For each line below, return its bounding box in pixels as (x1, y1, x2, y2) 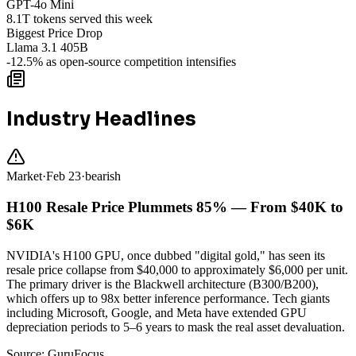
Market (6, 169, 42, 184)
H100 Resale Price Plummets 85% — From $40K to (6, 198, 343, 215)
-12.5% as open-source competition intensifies (6, 55, 236, 69)
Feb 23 (46, 169, 81, 184)
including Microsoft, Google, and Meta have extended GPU (6, 305, 307, 319)
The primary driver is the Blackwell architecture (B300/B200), (6, 277, 319, 291)
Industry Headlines (6, 107, 196, 132)
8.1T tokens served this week (6, 12, 153, 26)
